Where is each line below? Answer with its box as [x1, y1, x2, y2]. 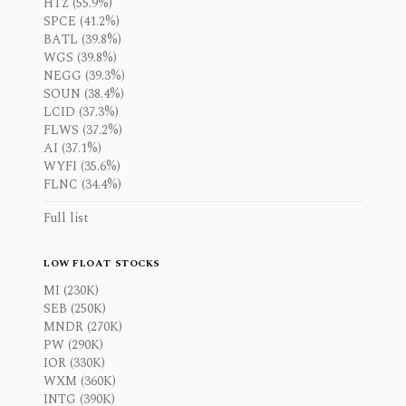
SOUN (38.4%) [43, 84, 124, 103]
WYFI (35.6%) [43, 157, 121, 176]
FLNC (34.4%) [43, 175, 121, 194]
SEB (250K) [43, 299, 106, 318]
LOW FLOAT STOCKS [43, 256, 160, 271]
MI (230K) [43, 281, 99, 300]
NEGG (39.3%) [43, 66, 125, 85]
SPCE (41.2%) [43, 12, 120, 31]
